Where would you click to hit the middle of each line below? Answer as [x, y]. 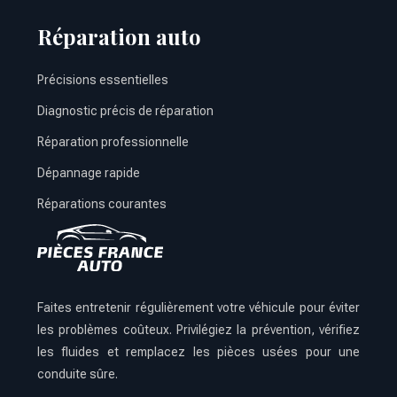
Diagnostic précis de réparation [125, 111]
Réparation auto [119, 37]
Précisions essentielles [103, 80]
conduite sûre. [78, 374]
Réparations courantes [102, 204]
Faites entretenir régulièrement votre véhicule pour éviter [198, 308]
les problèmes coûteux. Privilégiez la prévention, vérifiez [198, 330]
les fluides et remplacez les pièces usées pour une [198, 352]
